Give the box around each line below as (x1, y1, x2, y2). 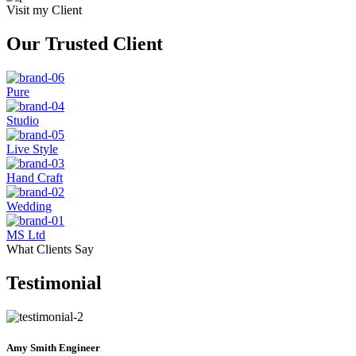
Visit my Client (6, 2, 82, 17)
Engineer (56, 341, 100, 354)
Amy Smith (6, 341, 56, 354)
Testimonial (6, 272, 102, 293)
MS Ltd (6, 227, 45, 242)
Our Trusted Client (6, 33, 163, 54)
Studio (6, 113, 39, 127)
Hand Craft (6, 170, 63, 184)
